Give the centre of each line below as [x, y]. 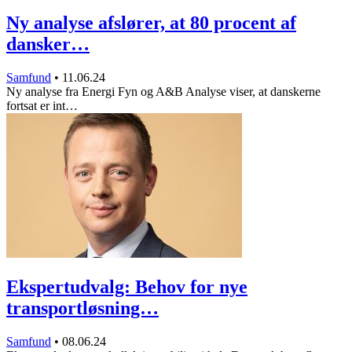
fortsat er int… [42, 105]
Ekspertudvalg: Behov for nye [127, 286]
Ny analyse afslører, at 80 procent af [151, 22]
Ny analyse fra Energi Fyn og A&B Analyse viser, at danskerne [163, 91]
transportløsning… [82, 308]
